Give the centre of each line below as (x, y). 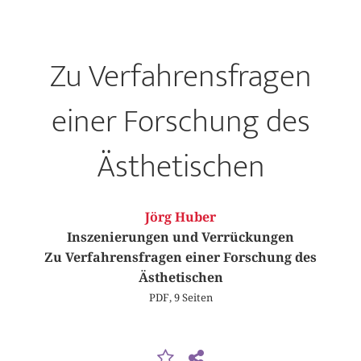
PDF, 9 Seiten (180, 297)
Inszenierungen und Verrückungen (180, 237)
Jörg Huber (180, 217)
